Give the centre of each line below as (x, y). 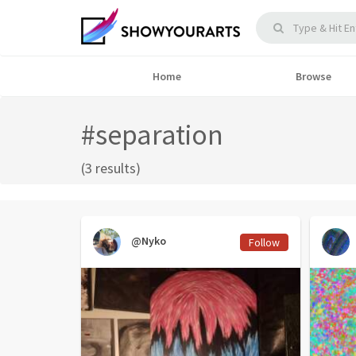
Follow (264, 242)
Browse (313, 76)
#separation (152, 135)
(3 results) (111, 168)
